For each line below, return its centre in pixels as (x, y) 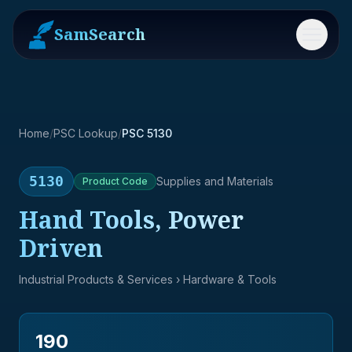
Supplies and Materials (215, 181)
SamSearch (100, 34)
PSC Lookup (86, 133)
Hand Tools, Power (131, 220)
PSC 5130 (147, 133)
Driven (61, 248)
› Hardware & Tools (225, 279)
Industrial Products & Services (96, 279)
